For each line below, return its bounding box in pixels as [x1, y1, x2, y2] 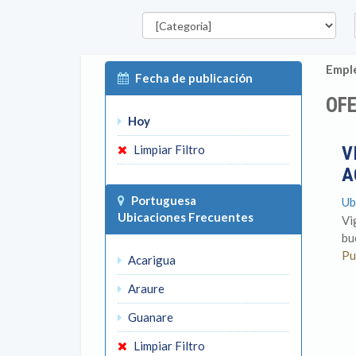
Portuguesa [131, 193, 196, 207]
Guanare [126, 310, 173, 324]
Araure [126, 281, 164, 296]
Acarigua [126, 253, 176, 267]
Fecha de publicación [135, 71, 253, 85]
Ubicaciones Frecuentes [118, 210, 253, 224]
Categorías [133, 4, 193, 17]
